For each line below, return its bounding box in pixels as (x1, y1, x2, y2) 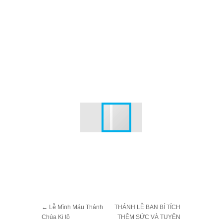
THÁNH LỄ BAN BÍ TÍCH (114, 204, 180, 211)
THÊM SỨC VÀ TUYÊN (117, 214, 180, 221)
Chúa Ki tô (42, 214, 70, 221)
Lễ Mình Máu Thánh (48, 204, 103, 211)
